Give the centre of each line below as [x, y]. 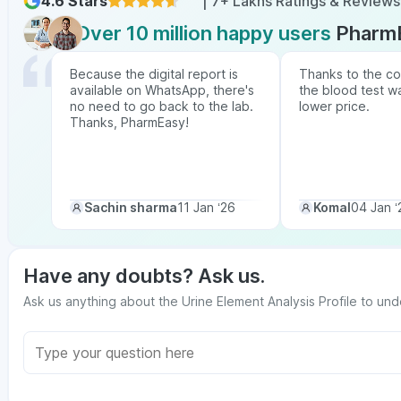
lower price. [334, 106]
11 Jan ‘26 [206, 207]
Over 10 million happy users [205, 33]
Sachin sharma [131, 207]
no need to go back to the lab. [162, 106]
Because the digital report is [154, 74]
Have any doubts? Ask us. [144, 276]
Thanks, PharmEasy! [129, 122]
